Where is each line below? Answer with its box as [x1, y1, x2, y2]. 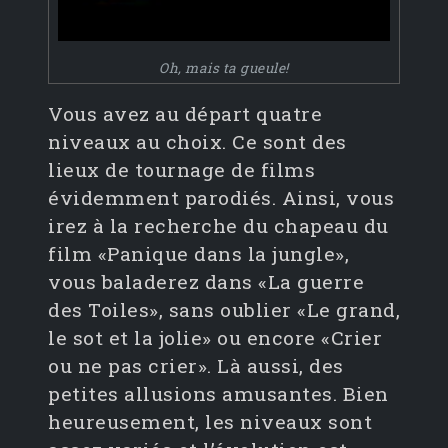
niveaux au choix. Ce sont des [48, 129, 347, 155]
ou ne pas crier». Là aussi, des [48, 353, 344, 379]
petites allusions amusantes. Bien [48, 381, 389, 407]
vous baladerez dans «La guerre [48, 269, 364, 295]
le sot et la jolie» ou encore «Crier [48, 325, 382, 351]
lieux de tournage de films [48, 157, 315, 183]
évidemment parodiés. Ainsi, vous [48, 185, 394, 211]
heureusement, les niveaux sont [48, 409, 372, 435]
